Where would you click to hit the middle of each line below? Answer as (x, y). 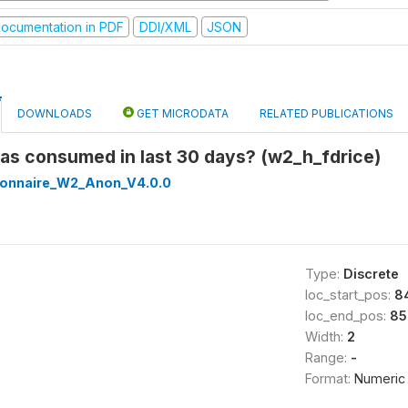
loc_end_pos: (347, 316)
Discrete (371, 274)
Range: (327, 357)
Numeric (379, 378)
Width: (326, 337)
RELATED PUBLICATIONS (326, 113)
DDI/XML (165, 26)
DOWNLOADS (55, 113)
